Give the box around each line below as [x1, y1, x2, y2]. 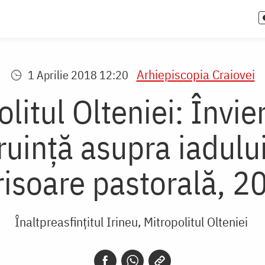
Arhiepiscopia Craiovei [136, 65, 255, 83]
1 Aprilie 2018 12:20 [27, 66, 128, 83]
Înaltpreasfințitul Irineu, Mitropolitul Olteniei [14, 212, 248, 230]
